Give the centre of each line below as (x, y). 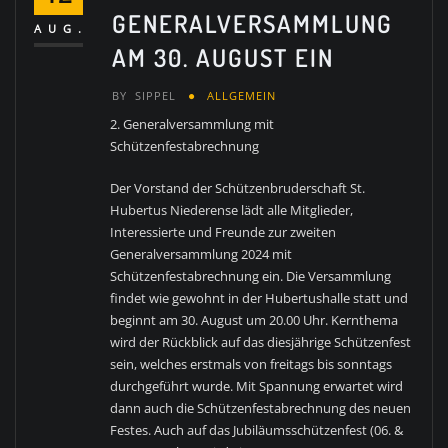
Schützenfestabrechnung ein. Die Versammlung (251, 276)
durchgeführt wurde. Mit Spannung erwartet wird (257, 386)
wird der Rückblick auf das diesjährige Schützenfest (261, 342)
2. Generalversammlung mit (192, 123)
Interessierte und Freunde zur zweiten (223, 232)
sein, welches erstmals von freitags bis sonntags (251, 364)
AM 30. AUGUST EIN (223, 58)
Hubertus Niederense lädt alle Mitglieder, (232, 210)
